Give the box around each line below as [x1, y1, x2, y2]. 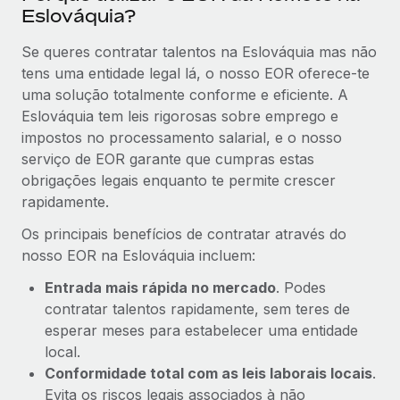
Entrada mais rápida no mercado [45, 278, 276, 296]
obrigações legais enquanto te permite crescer [21, 171, 336, 189]
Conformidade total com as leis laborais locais [45, 363, 372, 382]
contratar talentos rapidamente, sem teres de [45, 299, 350, 318]
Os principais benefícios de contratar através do [21, 224, 346, 243]
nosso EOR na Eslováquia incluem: [21, 246, 255, 264]
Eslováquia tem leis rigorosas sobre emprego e [21, 106, 338, 125]
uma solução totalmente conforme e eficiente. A [21, 85, 348, 104]
